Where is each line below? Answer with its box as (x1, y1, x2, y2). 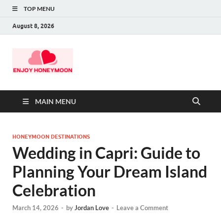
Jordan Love (74, 203, 109, 212)
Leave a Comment (116, 203, 168, 212)
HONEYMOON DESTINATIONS (12, 133, 90, 140)
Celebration (12, 180, 96, 200)
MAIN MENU (35, 97, 76, 106)
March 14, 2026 (12, 203, 59, 212)
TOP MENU (24, 5, 55, 12)
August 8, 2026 (12, 22, 54, 30)
